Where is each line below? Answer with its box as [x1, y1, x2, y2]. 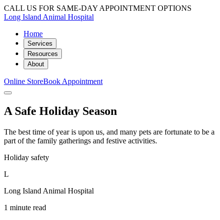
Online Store [4, 77, 43, 85]
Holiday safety [4, 153, 49, 162]
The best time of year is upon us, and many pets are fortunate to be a [4, 127, 215, 136]
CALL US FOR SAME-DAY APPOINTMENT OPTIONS [4, 4, 192, 12]
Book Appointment [43, 77, 103, 85]
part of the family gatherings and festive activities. [4, 136, 157, 145]
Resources [27, 50, 58, 57]
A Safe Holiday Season [4, 104, 117, 117]
